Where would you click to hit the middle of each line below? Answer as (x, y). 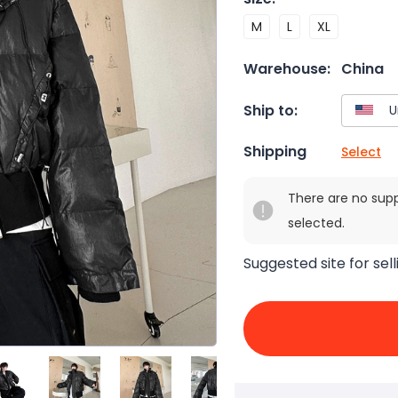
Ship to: (271, 110)
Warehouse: (287, 69)
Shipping (275, 152)
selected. (316, 223)
